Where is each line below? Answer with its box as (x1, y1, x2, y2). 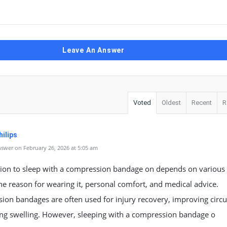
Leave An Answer (62, 46, 125, 54)
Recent (192, 99, 212, 106)
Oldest (162, 99, 181, 106)
